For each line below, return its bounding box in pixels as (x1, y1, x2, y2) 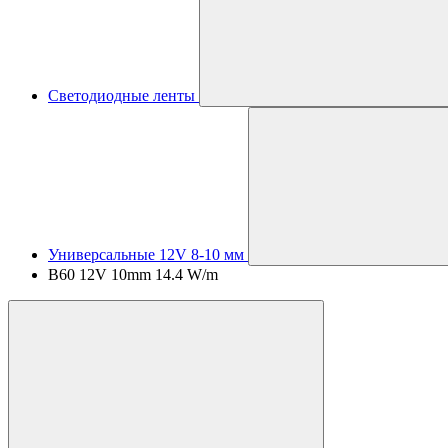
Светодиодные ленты (48, 87, 195, 104)
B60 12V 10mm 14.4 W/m (48, 266, 218, 283)
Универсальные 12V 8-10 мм (48, 246, 244, 263)
